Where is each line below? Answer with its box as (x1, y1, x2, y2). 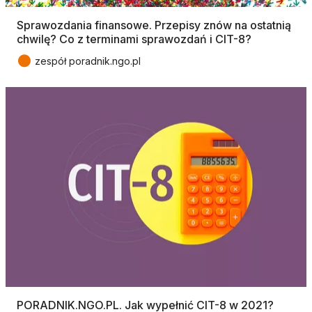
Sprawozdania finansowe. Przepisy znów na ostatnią (17, 17, 291, 32)
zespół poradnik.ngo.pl (35, 54, 141, 67)
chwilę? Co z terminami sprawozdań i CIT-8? (17, 31, 251, 46)
